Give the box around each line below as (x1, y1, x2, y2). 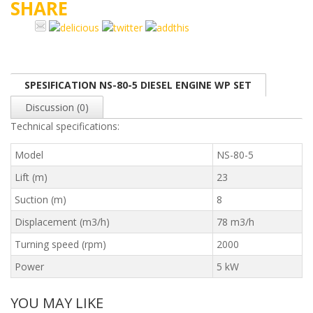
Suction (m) (14, 192, 66, 206)
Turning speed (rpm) (14, 237, 106, 251)
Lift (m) (14, 170, 48, 184)
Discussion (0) (24, 100, 89, 114)
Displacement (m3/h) (14, 214, 110, 228)
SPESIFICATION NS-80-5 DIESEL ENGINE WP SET (24, 78, 252, 92)
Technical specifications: (10, 119, 119, 133)
